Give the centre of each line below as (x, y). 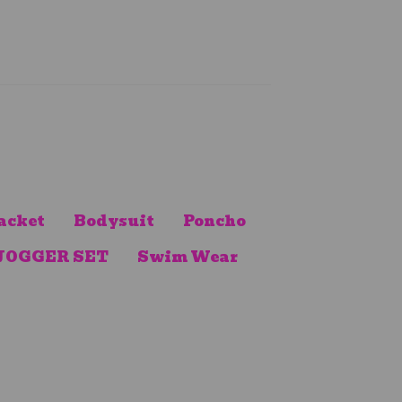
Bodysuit (114, 222)
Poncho (214, 222)
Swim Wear (187, 258)
